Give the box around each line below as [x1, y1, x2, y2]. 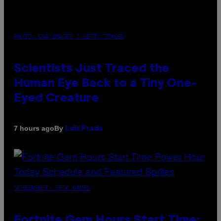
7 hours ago [14, 124, 54, 133]
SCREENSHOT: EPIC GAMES [14, 184, 90, 191]
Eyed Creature [14, 93, 99, 104]
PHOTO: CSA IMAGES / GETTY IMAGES [14, 33, 124, 40]
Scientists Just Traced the [14, 63, 169, 74]
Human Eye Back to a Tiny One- [14, 78, 197, 89]
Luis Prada [65, 125, 103, 132]
